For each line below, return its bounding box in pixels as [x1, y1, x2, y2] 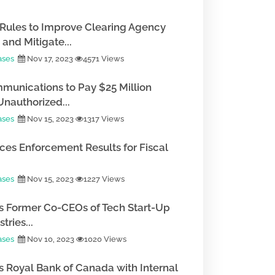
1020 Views [84, 234, 126, 244]
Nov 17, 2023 [25, 54, 75, 63]
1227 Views [83, 174, 125, 184]
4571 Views [83, 54, 124, 63]
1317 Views [83, 114, 124, 123]
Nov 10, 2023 [25, 234, 76, 244]
